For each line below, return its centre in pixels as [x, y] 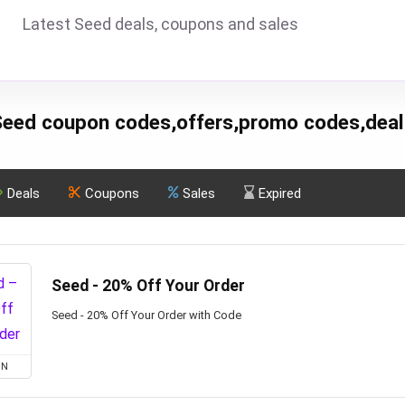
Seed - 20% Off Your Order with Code [146, 315]
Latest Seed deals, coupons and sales [160, 24]
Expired [280, 193]
